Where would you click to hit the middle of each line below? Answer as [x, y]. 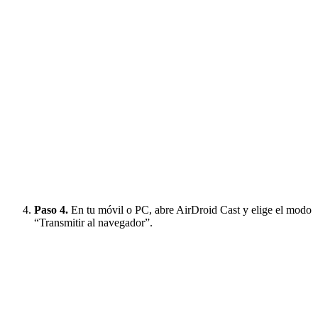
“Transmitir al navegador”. [93, 223]
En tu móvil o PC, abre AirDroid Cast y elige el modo [190, 210]
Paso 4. [51, 210]
